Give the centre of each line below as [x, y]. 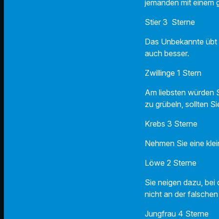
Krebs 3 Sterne [171, 124]
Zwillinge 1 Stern [173, 73]
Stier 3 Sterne [170, 22]
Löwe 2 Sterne [171, 163]
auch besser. [168, 54]
